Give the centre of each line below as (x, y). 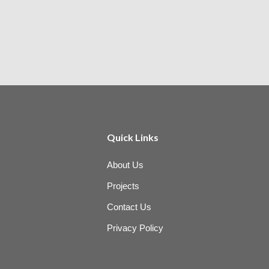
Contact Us (129, 207)
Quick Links (132, 138)
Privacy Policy (135, 228)
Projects (123, 186)
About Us (125, 165)
